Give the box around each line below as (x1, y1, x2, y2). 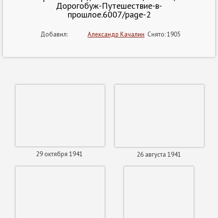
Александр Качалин (88, 30, 145, 38)
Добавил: (37, 30, 68, 38)
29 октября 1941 (36, 150, 83, 158)
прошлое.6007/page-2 (67, 9, 151, 20)
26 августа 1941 (136, 150, 181, 159)
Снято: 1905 (145, 30, 181, 38)
